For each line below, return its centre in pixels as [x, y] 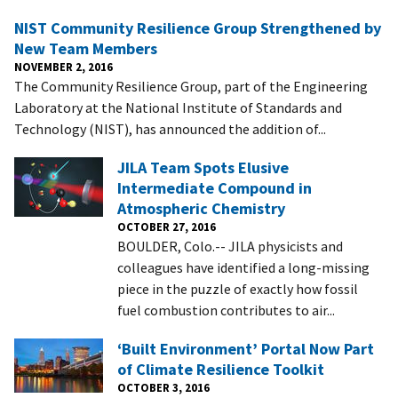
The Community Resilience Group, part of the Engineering [191, 86]
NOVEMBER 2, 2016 [64, 66]
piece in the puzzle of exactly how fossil [238, 288]
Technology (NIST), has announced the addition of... [170, 128]
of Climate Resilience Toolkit [221, 369]
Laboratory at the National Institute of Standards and [178, 107]
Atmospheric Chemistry [201, 208]
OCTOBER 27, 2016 [167, 226]
